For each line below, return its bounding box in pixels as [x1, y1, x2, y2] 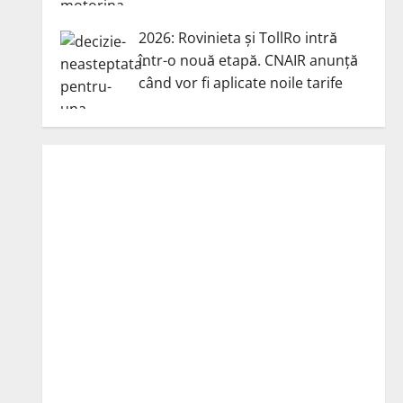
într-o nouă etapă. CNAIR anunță [138, 49, 358, 70]
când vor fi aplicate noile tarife [138, 72, 343, 93]
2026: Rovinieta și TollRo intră [138, 27, 337, 48]
